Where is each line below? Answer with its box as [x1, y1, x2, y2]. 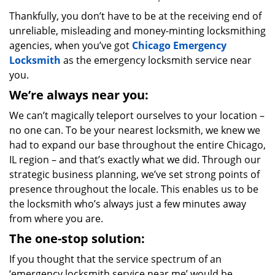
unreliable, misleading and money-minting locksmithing [9, 24, 266, 37]
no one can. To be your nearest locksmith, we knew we [9, 123, 260, 137]
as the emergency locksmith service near [61, 53, 252, 67]
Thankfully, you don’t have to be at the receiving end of [9, 9, 261, 23]
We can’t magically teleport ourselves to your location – [9, 109, 265, 122]
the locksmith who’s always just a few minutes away [9, 197, 246, 211]
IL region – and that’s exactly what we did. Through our [9, 153, 261, 166]
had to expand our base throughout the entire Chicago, [9, 138, 266, 152]
